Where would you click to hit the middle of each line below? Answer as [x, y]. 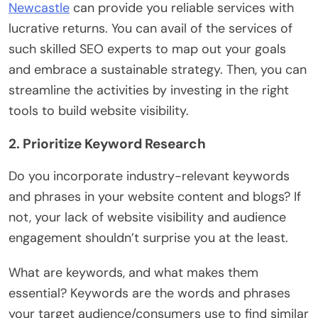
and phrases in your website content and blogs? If [155, 196]
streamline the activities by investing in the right [149, 90]
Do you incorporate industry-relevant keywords [149, 176]
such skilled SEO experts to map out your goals [147, 49]
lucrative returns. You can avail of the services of [150, 28]
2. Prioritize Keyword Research [107, 143]
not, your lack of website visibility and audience [147, 217]
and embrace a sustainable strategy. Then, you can [158, 69]
